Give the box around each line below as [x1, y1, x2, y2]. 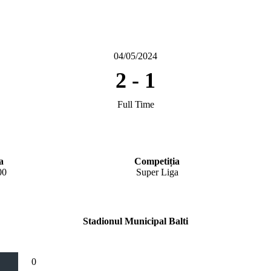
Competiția [134, 155, 180, 166]
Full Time [117, 99, 154, 110]
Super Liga [135, 166, 178, 177]
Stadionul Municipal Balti [83, 215, 188, 226]
